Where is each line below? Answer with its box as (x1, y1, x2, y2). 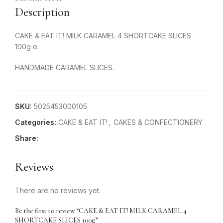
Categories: (15, 118, 56, 126)
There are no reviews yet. (15, 186, 101, 195)
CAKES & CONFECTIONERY (113, 118, 203, 126)
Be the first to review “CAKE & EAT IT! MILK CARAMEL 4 (15, 207, 187, 215)
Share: (15, 134, 38, 142)
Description (15, 5, 70, 19)
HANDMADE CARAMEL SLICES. (15, 63, 114, 72)
